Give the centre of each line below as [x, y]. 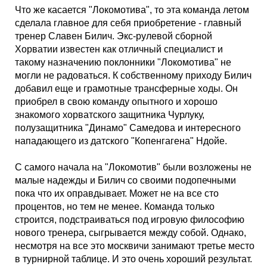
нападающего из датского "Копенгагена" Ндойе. [121, 141]
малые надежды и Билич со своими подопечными [125, 180]
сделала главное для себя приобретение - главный [128, 23]
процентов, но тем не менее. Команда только [115, 207]
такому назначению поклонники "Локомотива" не [123, 62]
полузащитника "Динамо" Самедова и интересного [128, 128]
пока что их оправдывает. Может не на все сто [117, 193]
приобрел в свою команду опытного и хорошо [116, 102]
